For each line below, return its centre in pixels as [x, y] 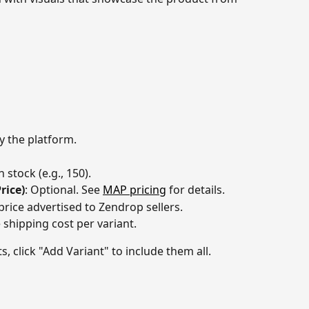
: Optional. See [64, 190]
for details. [196, 190]
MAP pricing [134, 190]
